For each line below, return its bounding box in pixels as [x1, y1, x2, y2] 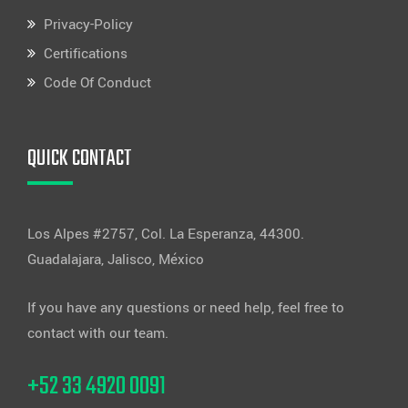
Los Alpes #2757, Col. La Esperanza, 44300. [27, 224, 304, 245]
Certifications [44, 44, 127, 65]
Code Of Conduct [44, 73, 151, 94]
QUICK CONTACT [27, 142, 132, 177]
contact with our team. [27, 323, 168, 344]
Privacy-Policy [44, 15, 133, 36]
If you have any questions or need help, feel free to [27, 298, 344, 319]
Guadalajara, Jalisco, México [27, 250, 204, 270]
